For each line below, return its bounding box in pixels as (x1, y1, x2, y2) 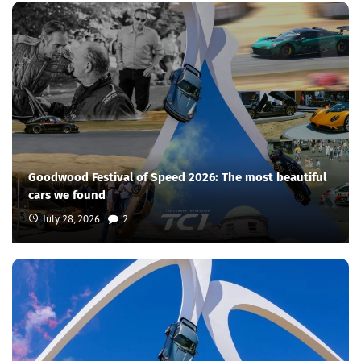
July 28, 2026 (43, 211, 100, 226)
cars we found (28, 187, 106, 202)
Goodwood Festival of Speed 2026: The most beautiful (28, 169, 326, 185)
